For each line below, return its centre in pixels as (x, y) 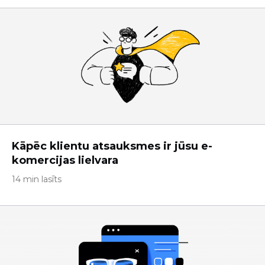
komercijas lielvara (65, 160)
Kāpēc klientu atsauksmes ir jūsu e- (112, 146)
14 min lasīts (37, 179)
